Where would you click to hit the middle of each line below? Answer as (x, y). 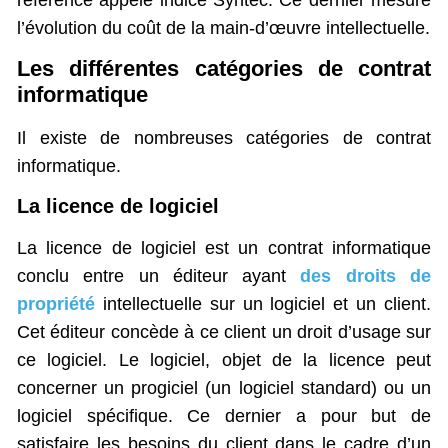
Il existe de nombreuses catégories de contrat (224, 137)
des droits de (366, 276)
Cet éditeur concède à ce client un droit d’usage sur (224, 332)
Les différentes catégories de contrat (224, 68)
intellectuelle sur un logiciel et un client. (263, 304)
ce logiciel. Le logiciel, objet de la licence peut (224, 360)
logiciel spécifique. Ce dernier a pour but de (224, 416)
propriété (56, 304)
